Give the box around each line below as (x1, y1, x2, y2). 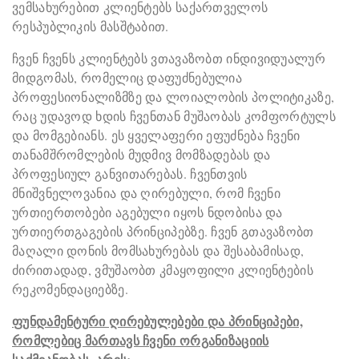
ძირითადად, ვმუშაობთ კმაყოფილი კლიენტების (12, 261, 313, 279)
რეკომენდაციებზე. (12, 280, 128, 298)
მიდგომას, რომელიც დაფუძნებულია (12, 69, 242, 87)
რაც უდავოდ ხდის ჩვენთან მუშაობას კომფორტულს (12, 107, 336, 125)
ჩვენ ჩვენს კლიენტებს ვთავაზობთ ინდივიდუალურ (12, 50, 325, 67)
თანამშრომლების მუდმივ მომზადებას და (12, 146, 271, 163)
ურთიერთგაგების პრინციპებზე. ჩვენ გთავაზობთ (12, 223, 314, 240)
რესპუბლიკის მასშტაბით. (12, 18, 169, 35)
